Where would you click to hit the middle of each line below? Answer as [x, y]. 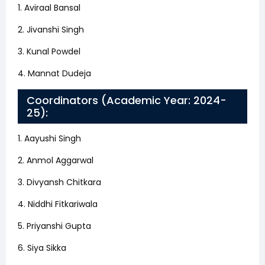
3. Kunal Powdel [49, 51]
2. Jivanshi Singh [51, 29]
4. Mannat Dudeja [54, 73]
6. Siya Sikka [42, 248]
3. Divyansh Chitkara [59, 182]
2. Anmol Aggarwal [56, 160]
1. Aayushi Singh [49, 138]
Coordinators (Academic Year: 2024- [127, 100]
